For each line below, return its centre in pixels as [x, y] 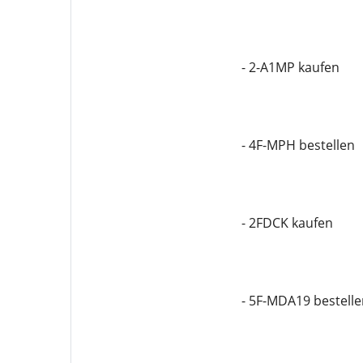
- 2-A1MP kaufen [290, 67]
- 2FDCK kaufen [287, 223]
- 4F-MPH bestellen [298, 145]
